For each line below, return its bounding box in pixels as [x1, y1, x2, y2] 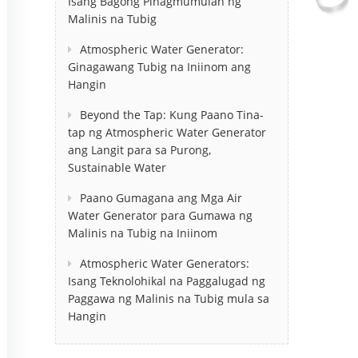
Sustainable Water [67, 159, 166, 175]
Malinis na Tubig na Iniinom [67, 225, 217, 241]
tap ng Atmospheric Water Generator [67, 124, 266, 140]
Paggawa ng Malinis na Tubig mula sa [67, 290, 269, 306]
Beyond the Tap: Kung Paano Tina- [79, 106, 264, 122]
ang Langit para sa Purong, [67, 141, 211, 157]
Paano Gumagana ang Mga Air [79, 189, 242, 205]
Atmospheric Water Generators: [79, 255, 249, 271]
